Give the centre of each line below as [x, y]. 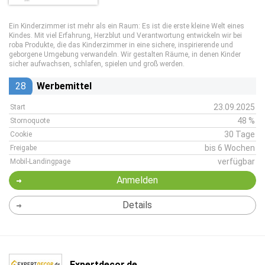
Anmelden [137, 180]
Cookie [21, 134]
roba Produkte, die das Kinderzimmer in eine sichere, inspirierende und [121, 45]
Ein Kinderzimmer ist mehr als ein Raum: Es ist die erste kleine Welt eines [127, 26]
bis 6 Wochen [230, 148]
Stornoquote [30, 121]
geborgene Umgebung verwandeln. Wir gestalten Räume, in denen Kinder [125, 54]
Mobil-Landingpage [40, 161]
